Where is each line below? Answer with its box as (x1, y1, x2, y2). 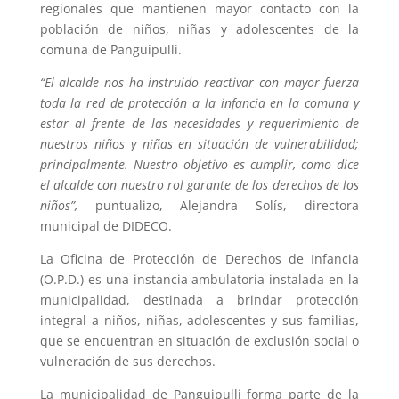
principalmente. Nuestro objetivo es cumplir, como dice (39, 156, 360, 174)
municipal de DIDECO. (39, 217, 172, 235)
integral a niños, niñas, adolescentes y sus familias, (39, 312, 360, 330)
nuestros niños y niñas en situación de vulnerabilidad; (39, 135, 360, 153)
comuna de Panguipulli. (39, 41, 182, 59)
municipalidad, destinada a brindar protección (39, 291, 360, 309)
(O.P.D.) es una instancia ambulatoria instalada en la (39, 271, 360, 289)
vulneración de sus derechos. (39, 353, 216, 370)
